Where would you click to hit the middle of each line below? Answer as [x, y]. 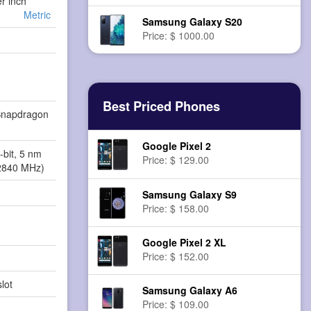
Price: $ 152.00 [176, 257]
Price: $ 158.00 [176, 209]
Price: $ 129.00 [176, 160]
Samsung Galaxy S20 [193, 22]
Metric [37, 14]
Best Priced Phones [161, 107]
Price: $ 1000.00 [179, 36]
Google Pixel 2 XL [185, 243]
